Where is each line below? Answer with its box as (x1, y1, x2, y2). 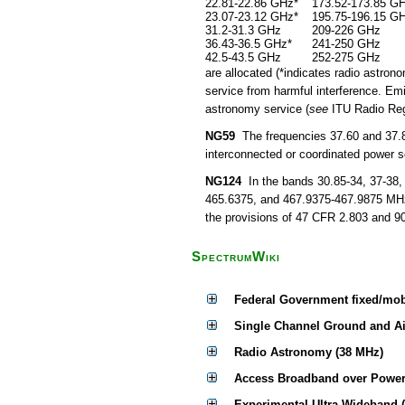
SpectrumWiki (192, 250, 280, 264)
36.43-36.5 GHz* (205, 37, 292, 51)
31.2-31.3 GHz (205, 24, 281, 37)
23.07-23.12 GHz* (205, 10, 298, 24)
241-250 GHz (312, 37, 381, 51)
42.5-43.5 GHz (205, 51, 281, 64)
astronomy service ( (205, 102, 309, 116)
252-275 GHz (312, 51, 381, 64)
